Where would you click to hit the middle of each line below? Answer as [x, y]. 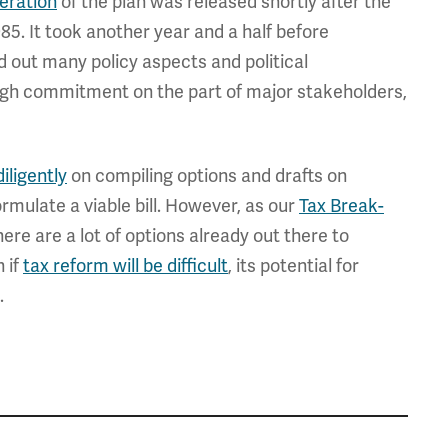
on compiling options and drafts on [207, 175]
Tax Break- [341, 205]
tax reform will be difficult [125, 265]
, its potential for [293, 265]
